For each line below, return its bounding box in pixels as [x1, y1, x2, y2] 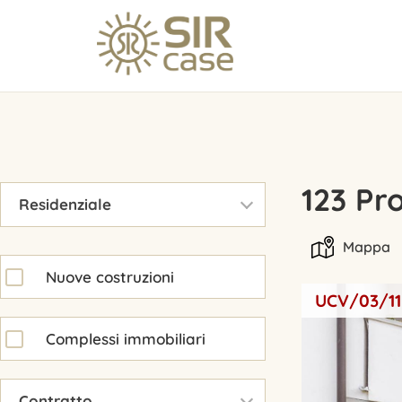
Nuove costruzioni [46, 267, 174, 286]
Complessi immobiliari [46, 329, 205, 348]
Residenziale [19, 195, 111, 214]
